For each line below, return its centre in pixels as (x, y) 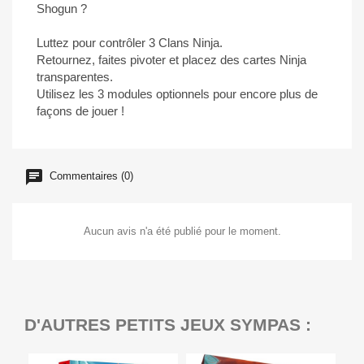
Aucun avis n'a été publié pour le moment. (182, 231)
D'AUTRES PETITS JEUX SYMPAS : (168, 325)
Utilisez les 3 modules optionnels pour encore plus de (177, 94)
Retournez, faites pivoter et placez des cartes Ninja (171, 60)
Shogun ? (62, 9)
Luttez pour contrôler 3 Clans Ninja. (130, 43)
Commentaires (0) (90, 176)
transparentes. (75, 77)
